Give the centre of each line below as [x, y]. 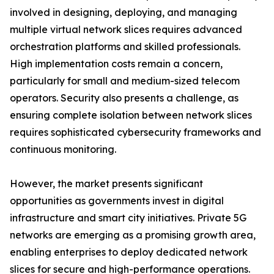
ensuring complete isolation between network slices [131, 115]
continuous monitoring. [63, 150]
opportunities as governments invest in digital [117, 201]
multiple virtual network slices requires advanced [126, 30]
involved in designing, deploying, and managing [124, 13]
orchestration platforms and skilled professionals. [125, 47]
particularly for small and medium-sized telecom [125, 81]
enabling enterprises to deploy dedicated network [129, 252]
